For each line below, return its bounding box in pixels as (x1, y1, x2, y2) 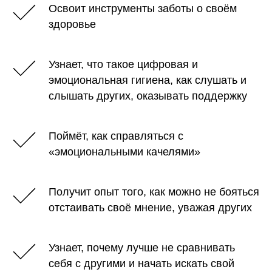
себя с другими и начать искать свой (49, 257, 234, 270)
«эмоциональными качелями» (49, 145, 200, 158)
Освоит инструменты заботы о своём (49, 2, 237, 15)
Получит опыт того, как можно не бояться (49, 185, 259, 198)
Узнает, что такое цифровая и (49, 58, 198, 70)
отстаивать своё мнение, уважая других (49, 201, 252, 214)
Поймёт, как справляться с (49, 129, 183, 142)
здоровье (49, 18, 96, 30)
